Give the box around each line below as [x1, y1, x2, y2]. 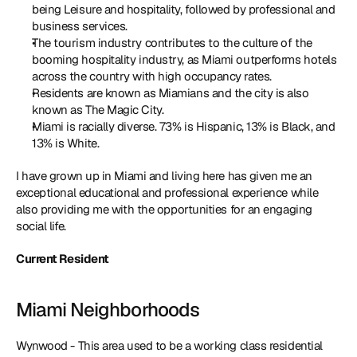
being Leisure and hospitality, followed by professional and [32, 2, 335, 17]
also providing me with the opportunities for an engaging [16, 202, 312, 217]
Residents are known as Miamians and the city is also [32, 85, 309, 100]
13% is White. [32, 135, 102, 151]
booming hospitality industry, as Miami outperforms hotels [32, 52, 337, 67]
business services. [32, 18, 131, 33]
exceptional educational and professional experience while [16, 185, 319, 200]
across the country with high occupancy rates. [32, 69, 272, 84]
